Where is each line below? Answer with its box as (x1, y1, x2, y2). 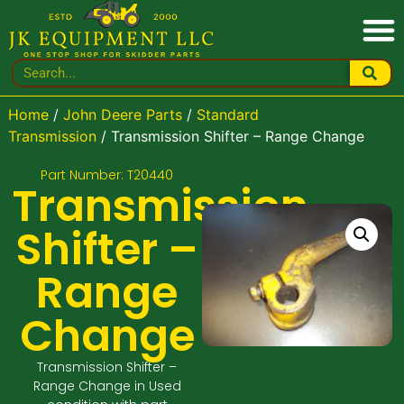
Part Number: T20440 (41, 165, 174, 184)
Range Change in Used (32, 376, 181, 395)
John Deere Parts (62, 106, 182, 124)
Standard (196, 106, 259, 124)
